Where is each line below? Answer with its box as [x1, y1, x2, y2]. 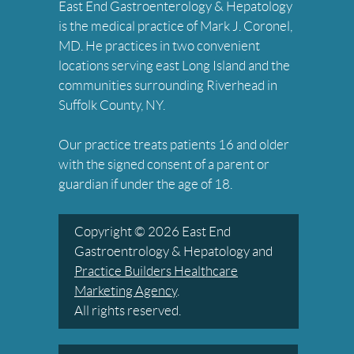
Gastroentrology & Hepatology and [74, 244, 273, 259]
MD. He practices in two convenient [58, 39, 260, 54]
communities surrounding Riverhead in [58, 78, 277, 93]
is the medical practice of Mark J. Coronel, [58, 19, 292, 34]
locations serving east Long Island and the [58, 58, 290, 73]
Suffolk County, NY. [58, 98, 165, 113]
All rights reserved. [74, 303, 181, 318]
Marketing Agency [74, 284, 177, 299]
